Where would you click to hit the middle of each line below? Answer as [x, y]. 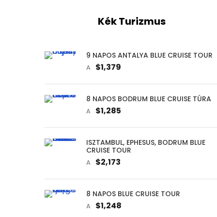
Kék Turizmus [132, 21]
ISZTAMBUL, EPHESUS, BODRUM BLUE [146, 142]
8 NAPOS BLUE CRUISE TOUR [133, 194]
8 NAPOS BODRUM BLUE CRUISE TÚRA [149, 99]
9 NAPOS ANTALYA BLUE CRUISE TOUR [149, 55]
